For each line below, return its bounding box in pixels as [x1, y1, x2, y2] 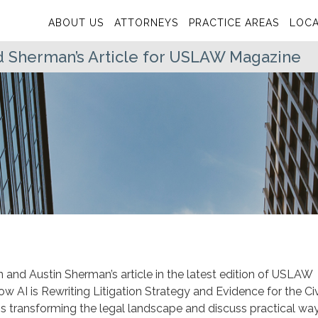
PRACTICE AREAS [189, 17, 279, 28]
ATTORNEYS [114, 17, 178, 28]
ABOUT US [48, 17, 104, 28]
